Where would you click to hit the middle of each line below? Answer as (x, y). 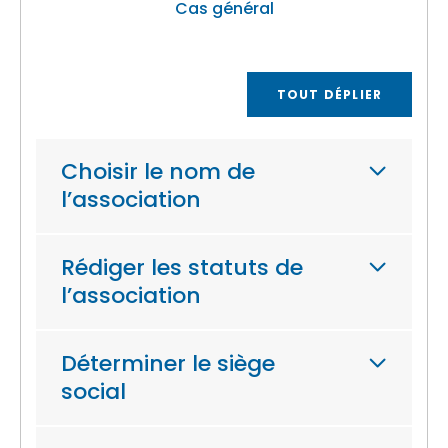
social (93, 391)
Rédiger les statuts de (182, 267)
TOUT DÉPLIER (329, 94)
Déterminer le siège (168, 363)
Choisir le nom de (158, 171)
